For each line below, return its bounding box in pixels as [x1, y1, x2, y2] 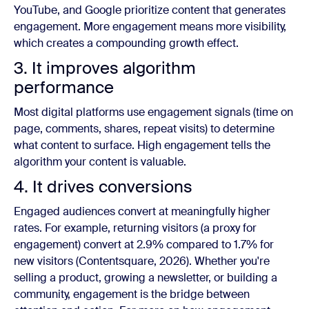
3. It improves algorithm [14, 57, 196, 79]
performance [14, 77, 114, 98]
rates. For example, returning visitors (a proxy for [14, 221, 257, 235]
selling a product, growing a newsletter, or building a [14, 270, 277, 285]
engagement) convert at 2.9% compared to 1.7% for [14, 237, 274, 252]
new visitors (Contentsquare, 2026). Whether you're [14, 254, 270, 268]
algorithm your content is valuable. [14, 154, 186, 169]
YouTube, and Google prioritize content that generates [14, 3, 286, 17]
